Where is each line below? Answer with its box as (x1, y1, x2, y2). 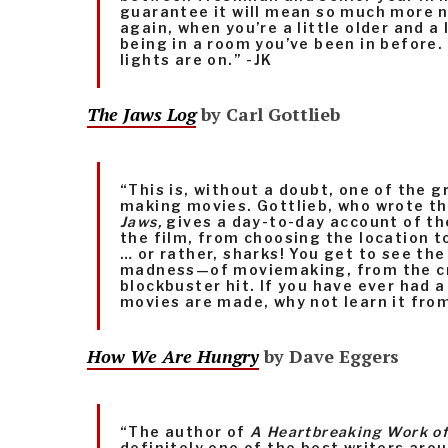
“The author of (120, 423, 250, 441)
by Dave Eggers (259, 344, 399, 369)
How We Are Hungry (87, 344, 259, 369)
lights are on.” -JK (120, 51, 273, 69)
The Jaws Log (87, 102, 196, 127)
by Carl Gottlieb (196, 102, 340, 127)
